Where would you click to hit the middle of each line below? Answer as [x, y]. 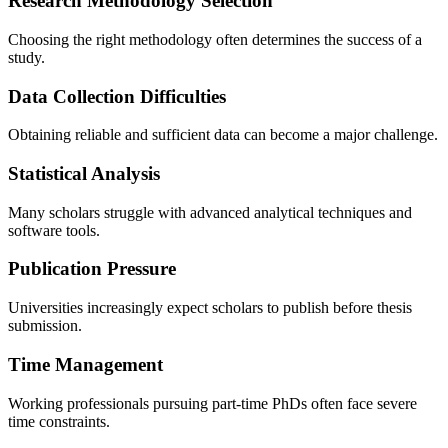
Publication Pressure [92, 269]
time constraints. [59, 421]
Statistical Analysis [84, 173]
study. [26, 57]
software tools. [54, 230]
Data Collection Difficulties [117, 96]
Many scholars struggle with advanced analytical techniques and [210, 212]
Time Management [85, 364]
